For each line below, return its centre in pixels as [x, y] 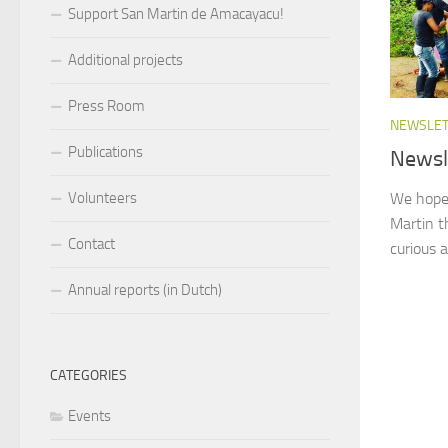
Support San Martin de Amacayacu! [176, 13]
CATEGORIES [88, 375]
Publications [105, 151]
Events [89, 415]
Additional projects [125, 59]
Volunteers [102, 197]
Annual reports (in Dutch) [145, 289]
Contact [91, 243]
